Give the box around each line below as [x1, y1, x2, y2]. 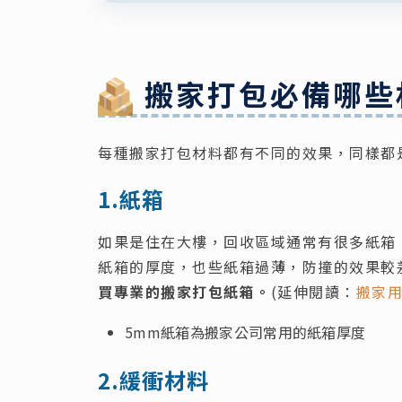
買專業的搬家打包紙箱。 [98, 281, 271, 303]
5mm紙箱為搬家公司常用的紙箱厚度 [125, 321, 366, 344]
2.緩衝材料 [98, 364, 209, 397]
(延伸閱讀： [270, 281, 356, 303]
